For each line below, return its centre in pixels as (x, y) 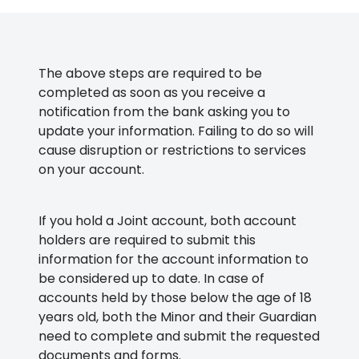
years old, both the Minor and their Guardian (177, 317)
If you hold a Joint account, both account (167, 221)
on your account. (91, 170)
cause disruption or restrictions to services (172, 151)
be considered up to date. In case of (151, 279)
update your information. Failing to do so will (176, 131)
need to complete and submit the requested (179, 337)
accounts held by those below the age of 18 (175, 298)
